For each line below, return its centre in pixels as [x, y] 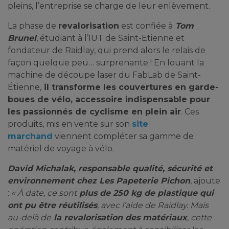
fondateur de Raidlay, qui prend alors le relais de [107, 50]
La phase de [33, 26]
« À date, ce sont [44, 193]
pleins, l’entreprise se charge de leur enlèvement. [109, 6]
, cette [199, 217]
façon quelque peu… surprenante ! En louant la [106, 63]
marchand [30, 136]
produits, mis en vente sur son [70, 124]
